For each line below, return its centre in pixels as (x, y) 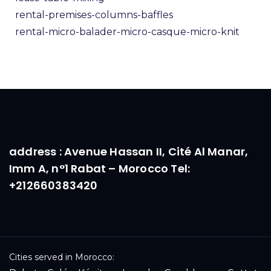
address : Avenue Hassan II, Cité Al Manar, (129, 151)
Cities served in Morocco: (62, 257)
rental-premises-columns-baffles (94, 15)
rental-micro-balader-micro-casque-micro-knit (127, 31)
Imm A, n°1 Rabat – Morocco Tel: (100, 168)
